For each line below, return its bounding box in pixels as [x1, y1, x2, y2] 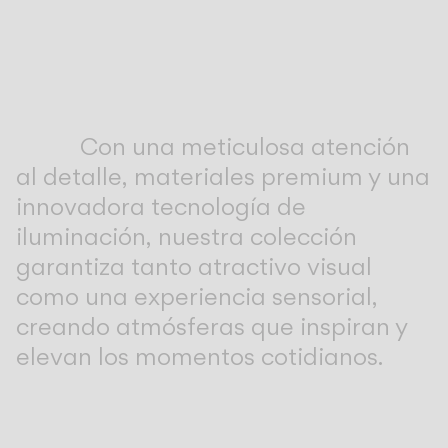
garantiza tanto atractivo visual [16, 250, 372, 282]
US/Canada [36, 105, 109, 122]
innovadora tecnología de [16, 190, 306, 222]
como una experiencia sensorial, [16, 280, 378, 312]
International [36, 151, 115, 168]
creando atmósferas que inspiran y [16, 310, 408, 342]
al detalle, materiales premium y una [16, 160, 430, 192]
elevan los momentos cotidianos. [16, 340, 384, 372]
